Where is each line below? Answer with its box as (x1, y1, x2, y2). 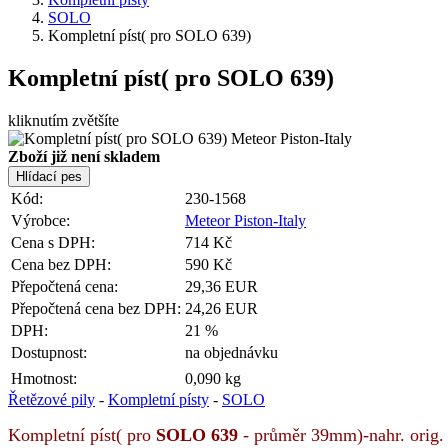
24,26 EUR (185, 299, 258, 317)
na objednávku (185, 343, 278, 361)
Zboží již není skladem (8, 147, 160, 165)
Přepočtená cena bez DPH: (11, 299, 181, 317)
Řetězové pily (8, 390, 95, 408)
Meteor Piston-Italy (185, 211, 306, 229)
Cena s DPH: (11, 233, 95, 251)
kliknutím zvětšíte (8, 111, 119, 129)
